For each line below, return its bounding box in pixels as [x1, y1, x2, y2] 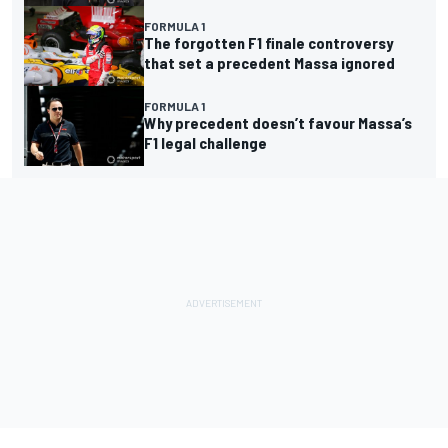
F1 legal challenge [144, 133, 267, 153]
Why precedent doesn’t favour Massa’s [144, 113, 412, 133]
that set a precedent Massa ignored [144, 53, 395, 73]
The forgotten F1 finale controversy [144, 33, 393, 53]
